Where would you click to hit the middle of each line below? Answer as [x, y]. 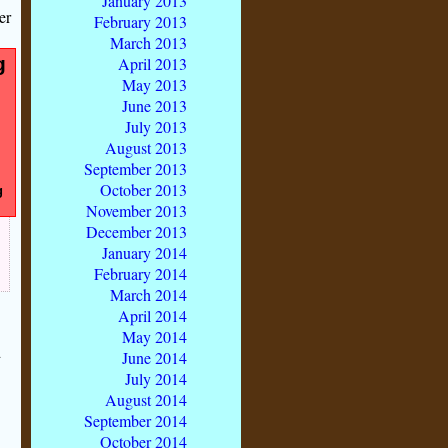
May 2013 [154, 84]
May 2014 [154, 336]
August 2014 [146, 399]
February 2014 [140, 273]
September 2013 [135, 168]
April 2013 [152, 63]
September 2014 [135, 420]
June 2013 [154, 105]
